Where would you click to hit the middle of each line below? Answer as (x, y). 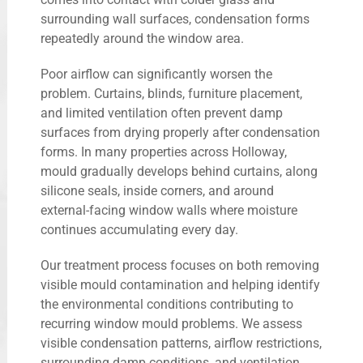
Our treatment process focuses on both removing (180, 266)
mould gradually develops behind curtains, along (179, 172)
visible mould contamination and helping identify (180, 285)
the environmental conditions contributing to (167, 305)
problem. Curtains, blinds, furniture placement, (171, 94)
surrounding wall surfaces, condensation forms (175, 19)
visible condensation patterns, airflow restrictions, (181, 344)
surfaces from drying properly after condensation (180, 133)
